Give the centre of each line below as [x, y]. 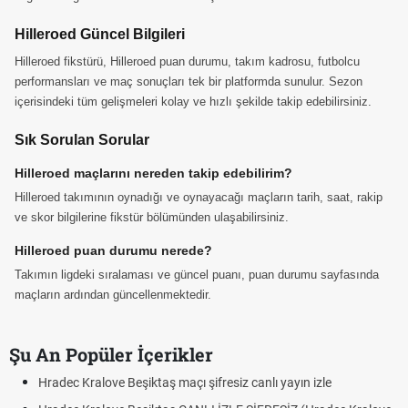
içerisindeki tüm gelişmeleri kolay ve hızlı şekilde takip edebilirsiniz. [193, 102]
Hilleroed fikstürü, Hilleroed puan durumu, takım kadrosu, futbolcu [187, 61]
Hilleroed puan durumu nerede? [113, 250]
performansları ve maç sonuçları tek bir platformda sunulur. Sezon [189, 82]
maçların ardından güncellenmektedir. [113, 295]
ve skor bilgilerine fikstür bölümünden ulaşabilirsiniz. [152, 217]
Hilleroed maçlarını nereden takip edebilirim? [153, 173]
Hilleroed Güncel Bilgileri [100, 34]
